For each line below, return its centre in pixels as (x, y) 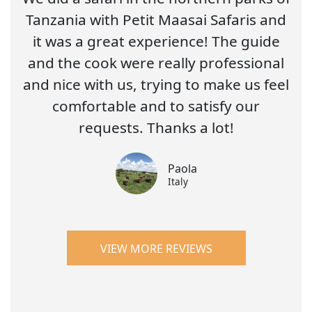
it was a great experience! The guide (156, 41)
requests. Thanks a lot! (156, 128)
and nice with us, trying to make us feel (156, 85)
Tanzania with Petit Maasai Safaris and (156, 20)
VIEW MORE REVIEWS (156, 249)
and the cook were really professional (156, 63)
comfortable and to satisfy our (156, 106)
